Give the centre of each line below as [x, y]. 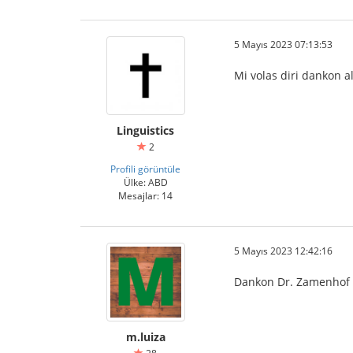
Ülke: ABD [145, 182]
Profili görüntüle [145, 169]
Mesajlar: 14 [145, 195]
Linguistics [145, 130]
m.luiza [145, 337]
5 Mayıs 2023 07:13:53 [283, 44]
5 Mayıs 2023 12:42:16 [283, 251]
